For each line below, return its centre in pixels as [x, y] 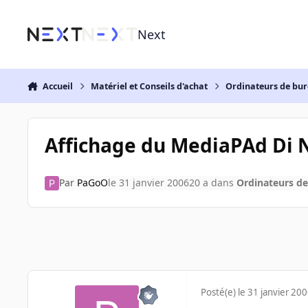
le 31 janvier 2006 [148, 183]
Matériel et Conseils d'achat [150, 86]
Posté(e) [219, 293]
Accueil [57, 86]
